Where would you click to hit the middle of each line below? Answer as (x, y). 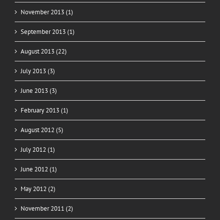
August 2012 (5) (42, 130)
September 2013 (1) (48, 31)
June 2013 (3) (39, 90)
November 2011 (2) (47, 208)
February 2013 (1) (44, 110)
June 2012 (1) (39, 169)
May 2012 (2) (38, 189)
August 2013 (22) (44, 51)
